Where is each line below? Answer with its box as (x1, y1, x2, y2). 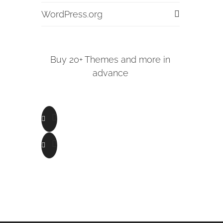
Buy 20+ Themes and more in (50, 54, 171, 65)
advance (92, 68, 128, 78)
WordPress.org (41, 9, 103, 19)
